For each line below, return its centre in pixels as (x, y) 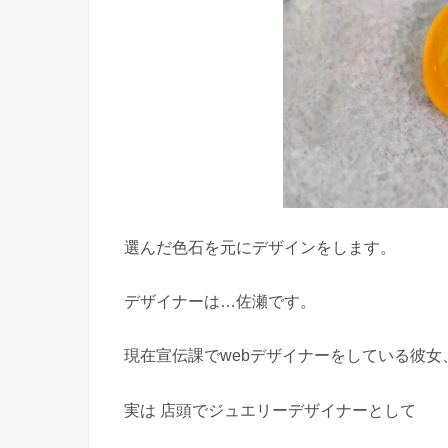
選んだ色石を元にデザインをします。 (260, 246)
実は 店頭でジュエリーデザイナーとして (270, 409)
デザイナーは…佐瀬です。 (220, 300)
